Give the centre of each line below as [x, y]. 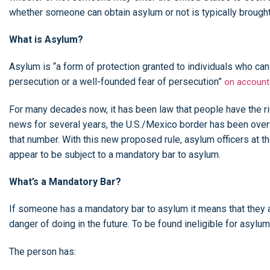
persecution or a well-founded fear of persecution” [117, 81]
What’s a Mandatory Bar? [65, 181]
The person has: [42, 251]
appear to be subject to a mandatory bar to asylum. [116, 154]
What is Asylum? [46, 39]
